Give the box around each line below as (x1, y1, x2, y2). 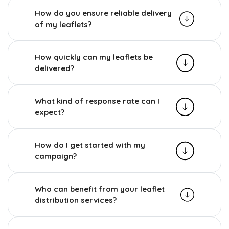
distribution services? (35, 195, 117, 205)
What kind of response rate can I (35, 96, 159, 106)
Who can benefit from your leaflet (35, 184, 165, 194)
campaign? (35, 151, 77, 161)
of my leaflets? (35, 19, 91, 29)
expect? (35, 107, 64, 117)
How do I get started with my (35, 140, 145, 150)
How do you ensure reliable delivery (35, 8, 172, 18)
